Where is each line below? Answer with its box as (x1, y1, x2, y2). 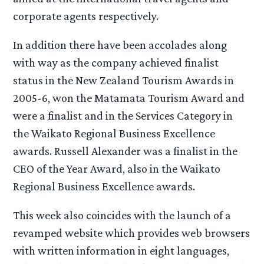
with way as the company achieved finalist (13, 56, 219, 70)
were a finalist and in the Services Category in (13, 109, 233, 123)
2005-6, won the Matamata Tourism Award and (13, 91, 245, 105)
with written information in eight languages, (13, 244, 230, 258)
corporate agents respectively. (13, 9, 159, 22)
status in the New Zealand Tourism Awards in (13, 74, 235, 87)
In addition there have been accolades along (13, 38, 227, 52)
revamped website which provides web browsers (13, 226, 250, 240)
